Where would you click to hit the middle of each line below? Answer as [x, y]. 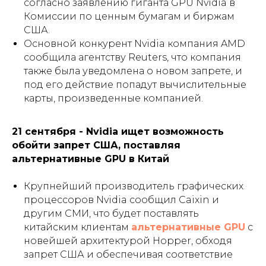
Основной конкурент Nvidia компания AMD [134, 43]
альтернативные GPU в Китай [91, 159]
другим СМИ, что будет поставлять [111, 213]
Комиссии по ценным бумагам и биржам [129, 16]
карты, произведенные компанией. [113, 98]
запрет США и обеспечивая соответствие [128, 254]
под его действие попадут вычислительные [135, 84]
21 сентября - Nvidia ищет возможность [118, 131]
